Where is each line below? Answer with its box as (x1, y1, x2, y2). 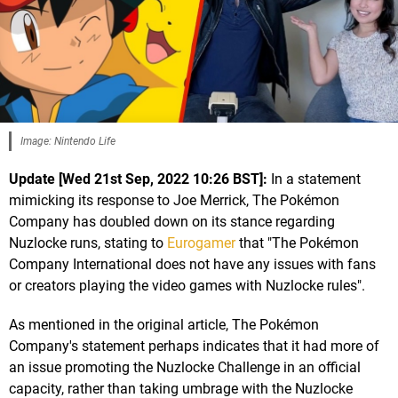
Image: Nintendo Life (20, 135, 115, 148)
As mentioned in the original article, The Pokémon (9, 316, 319, 334)
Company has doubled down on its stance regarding (9, 213, 335, 231)
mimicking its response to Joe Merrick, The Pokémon (9, 192, 339, 210)
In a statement (267, 171, 361, 188)
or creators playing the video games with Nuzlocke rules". (9, 277, 365, 295)
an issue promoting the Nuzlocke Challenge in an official (9, 359, 361, 377)
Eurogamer (167, 235, 235, 252)
